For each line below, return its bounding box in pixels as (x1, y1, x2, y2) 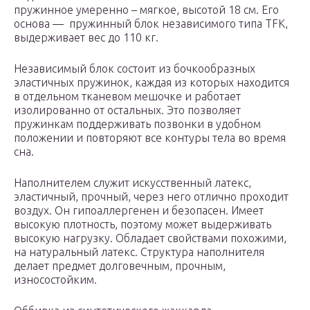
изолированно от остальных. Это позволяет (14, 104, 241, 117)
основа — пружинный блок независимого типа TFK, (14, 17, 288, 30)
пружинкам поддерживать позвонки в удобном (14, 118, 261, 131)
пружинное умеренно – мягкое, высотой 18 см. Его (14, 3, 279, 17)
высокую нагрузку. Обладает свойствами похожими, (14, 232, 286, 245)
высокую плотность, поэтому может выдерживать (14, 218, 271, 231)
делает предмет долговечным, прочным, (14, 259, 226, 273)
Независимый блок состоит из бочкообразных (14, 62, 255, 75)
